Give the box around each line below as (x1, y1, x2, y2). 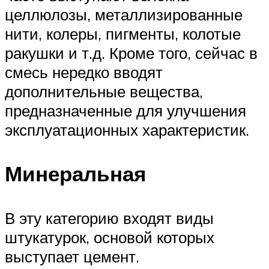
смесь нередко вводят (5, 62, 163, 82)
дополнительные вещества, (5, 82, 203, 101)
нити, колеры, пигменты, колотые (5, 24, 241, 44)
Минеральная (5, 160, 146, 187)
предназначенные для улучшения (5, 101, 246, 121)
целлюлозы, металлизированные (5, 5, 243, 25)
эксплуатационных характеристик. (5, 120, 249, 140)
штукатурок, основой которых (5, 227, 214, 247)
